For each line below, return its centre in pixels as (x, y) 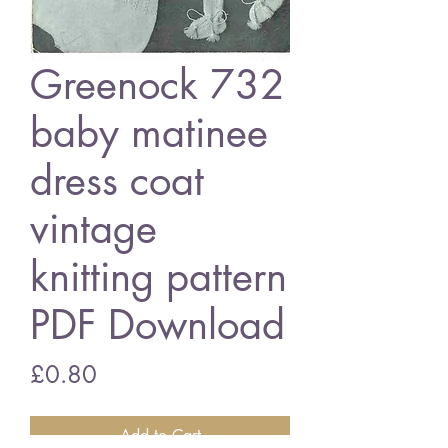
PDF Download (157, 325)
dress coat (117, 181)
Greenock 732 (157, 85)
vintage (93, 229)
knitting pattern (158, 277)
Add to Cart (160, 435)
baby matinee (149, 133)
